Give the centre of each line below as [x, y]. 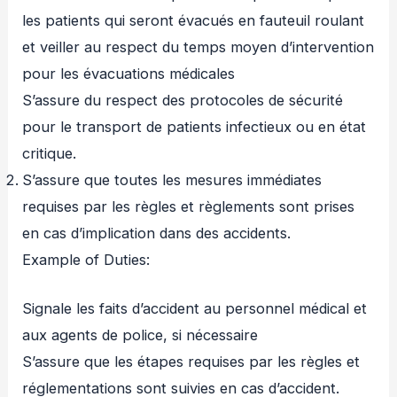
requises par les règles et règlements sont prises [189, 207]
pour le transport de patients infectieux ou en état [195, 127]
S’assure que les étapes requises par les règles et [191, 361]
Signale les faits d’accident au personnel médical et [195, 308]
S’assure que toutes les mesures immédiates [172, 180]
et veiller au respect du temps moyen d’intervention [198, 47]
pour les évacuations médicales [129, 74]
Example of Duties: [86, 260]
